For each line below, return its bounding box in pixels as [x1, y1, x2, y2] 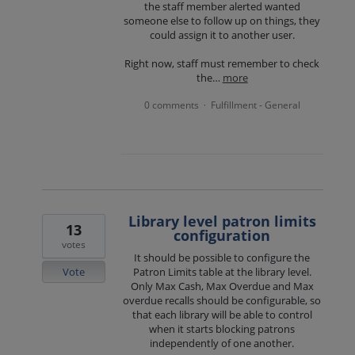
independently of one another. [150, 335, 295, 350]
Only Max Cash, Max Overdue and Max [130, 278, 314, 293]
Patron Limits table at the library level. [132, 264, 311, 279]
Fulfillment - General [210, 97, 300, 112]
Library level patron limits [128, 211, 316, 231]
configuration [174, 225, 271, 245]
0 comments [143, 97, 199, 112]
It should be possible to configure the [134, 250, 311, 265]
